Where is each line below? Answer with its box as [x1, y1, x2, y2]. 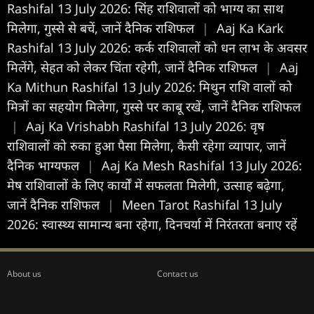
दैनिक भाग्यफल [7, 156, 83, 174]
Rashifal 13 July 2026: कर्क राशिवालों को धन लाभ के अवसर [7, 39, 307, 56]
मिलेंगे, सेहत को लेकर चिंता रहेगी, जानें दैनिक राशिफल [7, 58, 261, 76]
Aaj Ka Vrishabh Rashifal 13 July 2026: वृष [26, 117, 264, 135]
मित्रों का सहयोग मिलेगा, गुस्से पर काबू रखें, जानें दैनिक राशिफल [7, 97, 301, 115]
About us [7, 267, 41, 280]
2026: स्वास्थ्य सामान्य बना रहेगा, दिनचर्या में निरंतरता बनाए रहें [7, 215, 297, 233]
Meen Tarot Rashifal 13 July [122, 196, 282, 213]
